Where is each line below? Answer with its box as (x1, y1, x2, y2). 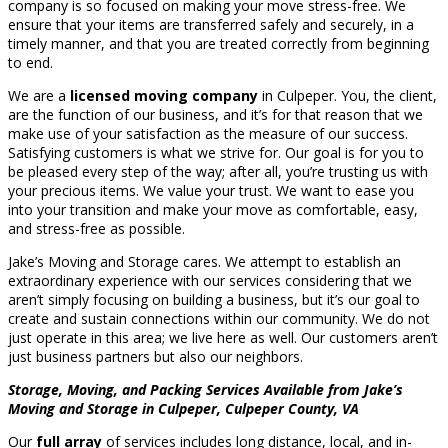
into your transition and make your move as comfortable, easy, (8, 200, 418, 220)
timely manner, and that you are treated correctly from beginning (8, 34, 429, 54)
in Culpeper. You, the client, (258, 86, 437, 106)
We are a (8, 86, 70, 106)
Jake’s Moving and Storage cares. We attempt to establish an (8, 252, 401, 272)
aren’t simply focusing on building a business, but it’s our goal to (8, 290, 420, 310)
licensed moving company (70, 86, 258, 106)
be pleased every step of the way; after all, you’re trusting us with (8, 162, 428, 182)
